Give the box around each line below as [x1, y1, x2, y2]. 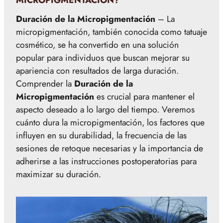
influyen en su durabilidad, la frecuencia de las [16, 129, 187, 142]
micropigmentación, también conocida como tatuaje [16, 25, 207, 38]
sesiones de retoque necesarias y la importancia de [16, 142, 203, 155]
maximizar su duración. [16, 168, 101, 181]
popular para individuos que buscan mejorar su [16, 51, 190, 64]
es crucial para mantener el [94, 90, 195, 103]
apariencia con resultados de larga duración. [16, 64, 179, 77]
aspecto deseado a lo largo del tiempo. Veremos [16, 103, 195, 116]
